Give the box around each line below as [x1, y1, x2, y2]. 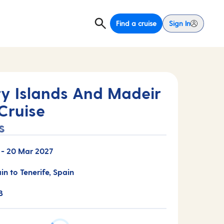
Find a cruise [116, 19, 156, 27]
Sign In [169, 19, 190, 27]
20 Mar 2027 [6, 146, 53, 155]
